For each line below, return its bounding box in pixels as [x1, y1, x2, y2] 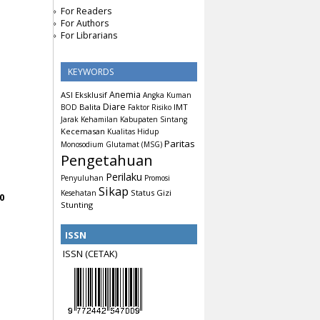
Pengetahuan [61, 150, 153, 171]
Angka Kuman [143, 90, 191, 101]
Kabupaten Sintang [120, 114, 187, 125]
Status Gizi [131, 187, 171, 199]
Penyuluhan [61, 173, 104, 184]
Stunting [61, 199, 93, 211]
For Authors [61, 17, 109, 30]
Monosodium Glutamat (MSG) [61, 139, 162, 150]
